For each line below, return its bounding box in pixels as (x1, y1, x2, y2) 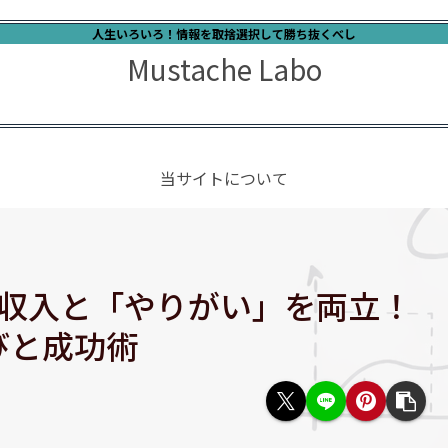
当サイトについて (160, 166, 288, 190)
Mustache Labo (126, 49, 322, 89)
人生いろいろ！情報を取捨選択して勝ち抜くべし (92, 25, 356, 42)
